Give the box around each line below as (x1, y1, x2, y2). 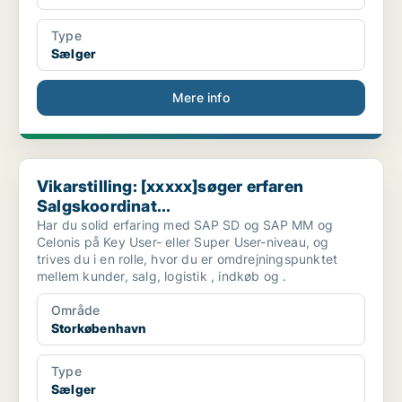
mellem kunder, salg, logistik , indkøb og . (37, 268, 287, 284)
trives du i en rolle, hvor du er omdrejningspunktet (37, 251, 338, 267)
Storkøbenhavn (51, 320, 147, 336)
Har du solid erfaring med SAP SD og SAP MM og (37, 217, 333, 233)
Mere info (172, 90, 230, 106)
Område (51, 302, 100, 319)
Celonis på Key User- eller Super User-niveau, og (37, 234, 329, 250)
